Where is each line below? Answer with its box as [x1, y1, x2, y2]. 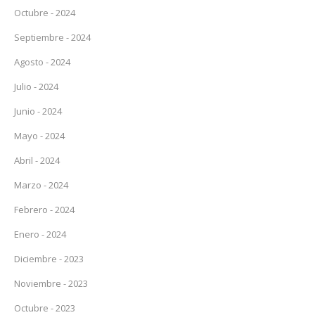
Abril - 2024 [14, 154, 60, 167]
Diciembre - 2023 [14, 252, 84, 265]
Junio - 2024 [14, 105, 62, 117]
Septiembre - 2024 [14, 31, 91, 44]
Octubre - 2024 [14, 6, 75, 19]
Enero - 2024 [14, 228, 66, 240]
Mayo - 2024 [14, 129, 65, 142]
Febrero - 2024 [14, 203, 75, 216]
